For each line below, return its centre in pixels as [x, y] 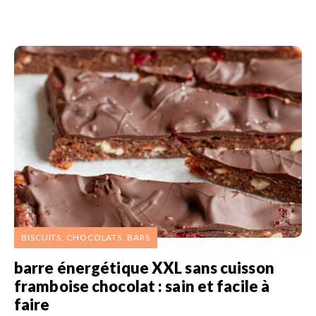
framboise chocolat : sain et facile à [142, 286]
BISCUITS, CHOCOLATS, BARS [86, 237]
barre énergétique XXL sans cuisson [144, 267]
